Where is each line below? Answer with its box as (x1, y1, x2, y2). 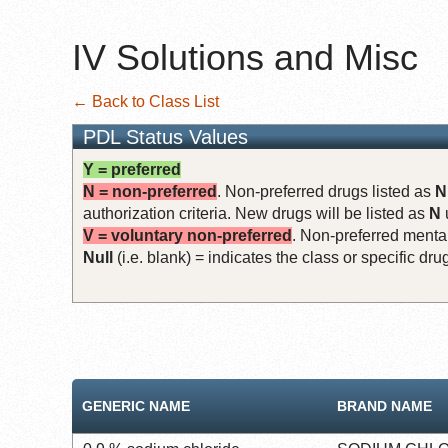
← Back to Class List (72, 92, 219, 110)
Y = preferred (83, 160, 181, 178)
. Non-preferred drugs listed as (217, 182, 435, 200)
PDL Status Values (83, 125, 248, 148)
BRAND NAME (337, 397, 432, 414)
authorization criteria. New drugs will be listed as (83, 204, 429, 222)
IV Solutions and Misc (72, 37, 418, 78)
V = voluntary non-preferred (83, 226, 292, 244)
